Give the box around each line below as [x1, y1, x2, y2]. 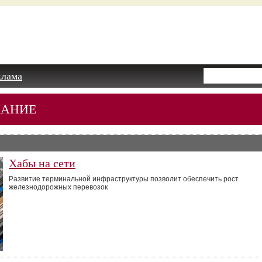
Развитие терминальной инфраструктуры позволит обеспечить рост [9, 175, 239, 183]
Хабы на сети [9, 157, 75, 170]
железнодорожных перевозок [9, 183, 108, 191]
